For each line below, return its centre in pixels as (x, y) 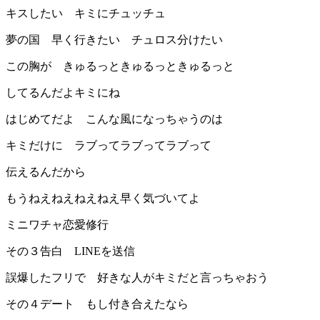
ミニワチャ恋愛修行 (57, 225)
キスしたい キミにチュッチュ (86, 14)
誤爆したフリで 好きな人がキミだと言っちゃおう (137, 278)
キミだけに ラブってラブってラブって (109, 146)
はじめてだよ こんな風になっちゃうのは (114, 119)
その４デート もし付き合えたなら (97, 304)
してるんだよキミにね (63, 93)
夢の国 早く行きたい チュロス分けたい (114, 40)
